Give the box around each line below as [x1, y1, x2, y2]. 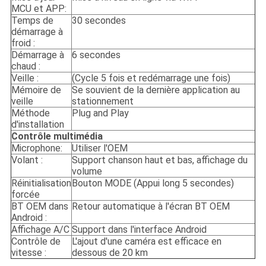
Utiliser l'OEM [71, 142, 128, 154]
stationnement [71, 96, 134, 107]
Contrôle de [11, 236, 61, 248]
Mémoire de [11, 84, 61, 96]
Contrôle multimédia [11, 131, 103, 142]
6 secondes [71, 49, 121, 61]
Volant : [11, 154, 43, 166]
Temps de [11, 15, 53, 27]
